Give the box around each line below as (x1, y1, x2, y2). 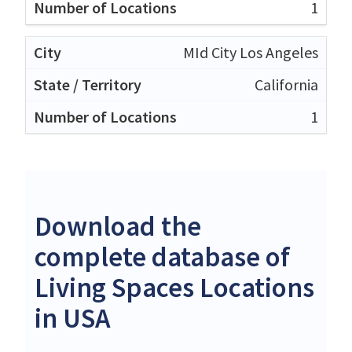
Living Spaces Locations (35, 269, 314, 305)
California (255, 74, 318, 94)
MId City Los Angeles (183, 42, 318, 62)
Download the (35, 208, 201, 244)
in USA (35, 300, 111, 335)
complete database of (35, 239, 290, 274)
